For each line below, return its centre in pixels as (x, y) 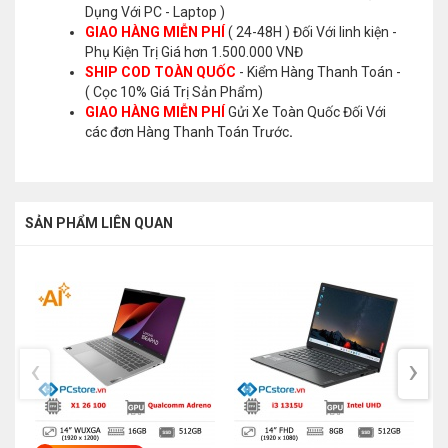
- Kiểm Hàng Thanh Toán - (320, 72)
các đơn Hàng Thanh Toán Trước (187, 132)
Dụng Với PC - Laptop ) (155, 12)
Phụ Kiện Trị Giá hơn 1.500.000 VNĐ (194, 52)
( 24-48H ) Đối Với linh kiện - (311, 32)
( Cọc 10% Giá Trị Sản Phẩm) (174, 92)
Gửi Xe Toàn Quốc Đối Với (307, 112)
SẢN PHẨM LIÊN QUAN (99, 223)
